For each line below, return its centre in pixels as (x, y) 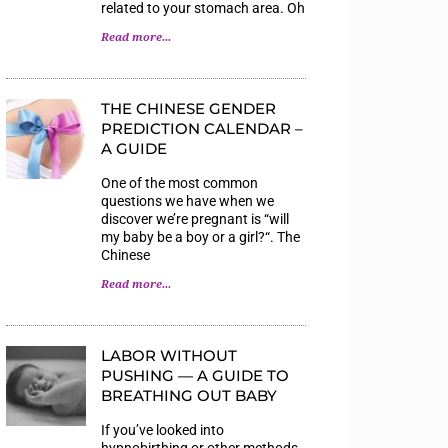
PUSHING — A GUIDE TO (195, 375)
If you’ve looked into (162, 429)
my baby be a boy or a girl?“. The (200, 236)
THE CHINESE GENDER (188, 108)
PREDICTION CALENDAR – (202, 128)
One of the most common (179, 182)
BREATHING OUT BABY (189, 395)
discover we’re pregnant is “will (195, 218)
